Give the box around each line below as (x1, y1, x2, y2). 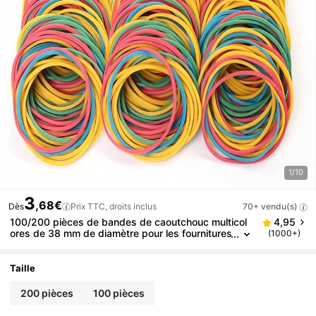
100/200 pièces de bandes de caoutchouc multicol (10, 216, 248, 229)
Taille (10, 262, 36, 274)
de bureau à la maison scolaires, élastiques (10, 238, 211, 251)
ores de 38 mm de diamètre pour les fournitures (10, 227, 233, 240)
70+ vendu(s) (243, 201, 298, 212)
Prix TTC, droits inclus (71, 201, 157, 212)
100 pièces (93, 286, 145, 299)
